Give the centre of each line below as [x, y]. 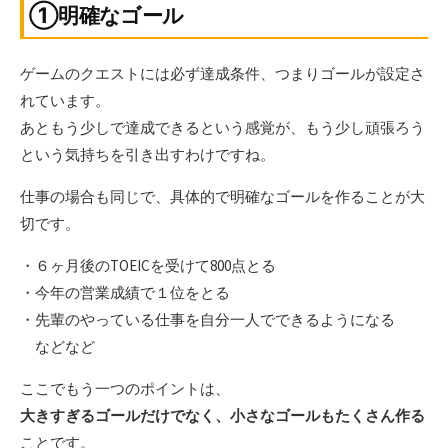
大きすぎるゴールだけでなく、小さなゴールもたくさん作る [222, 416]
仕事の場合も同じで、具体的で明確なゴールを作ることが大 [222, 197]
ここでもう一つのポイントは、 [125, 389]
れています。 [65, 101]
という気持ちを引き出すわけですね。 [147, 155]
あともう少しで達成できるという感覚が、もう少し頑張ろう [222, 128]
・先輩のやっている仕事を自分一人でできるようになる [207, 320]
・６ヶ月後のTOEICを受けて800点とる [148, 266]
